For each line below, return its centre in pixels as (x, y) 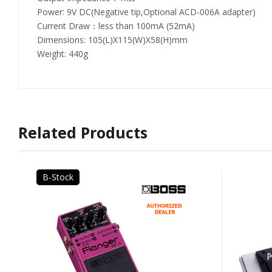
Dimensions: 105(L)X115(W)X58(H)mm (112, 40)
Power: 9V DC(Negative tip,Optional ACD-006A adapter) (146, 12)
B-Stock (58, 177)
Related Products (83, 132)
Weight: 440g (63, 54)
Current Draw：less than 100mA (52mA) (116, 26)
